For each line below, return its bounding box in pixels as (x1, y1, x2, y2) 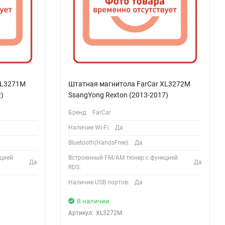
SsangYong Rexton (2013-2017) (68, 90, 168, 99)
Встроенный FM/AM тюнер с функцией (68, 154, 178, 161)
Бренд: (68, 108, 87, 116)
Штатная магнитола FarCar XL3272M (68, 79, 190, 88)
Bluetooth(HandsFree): (68, 139, 130, 146)
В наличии (76, 197, 109, 205)
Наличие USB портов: (68, 178, 130, 186)
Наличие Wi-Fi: (68, 124, 110, 131)
